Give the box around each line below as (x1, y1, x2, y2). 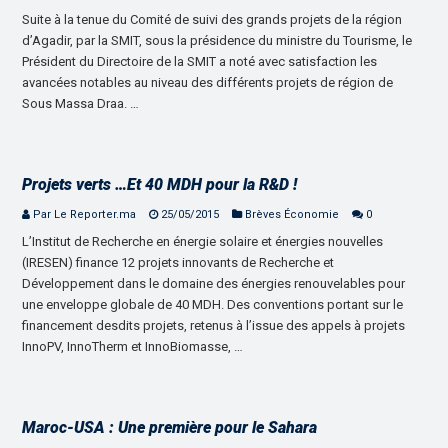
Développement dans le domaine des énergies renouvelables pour (22, 275, 406, 291)
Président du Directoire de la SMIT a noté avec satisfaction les (22, 53, 378, 69)
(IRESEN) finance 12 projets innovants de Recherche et (22, 254, 335, 270)
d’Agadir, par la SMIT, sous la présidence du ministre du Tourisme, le (22, 32, 413, 48)
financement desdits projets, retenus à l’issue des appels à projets (22, 317, 406, 333)
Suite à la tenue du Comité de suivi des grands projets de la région (22, 11, 403, 27)
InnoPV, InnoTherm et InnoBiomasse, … (22, 338, 244, 354)
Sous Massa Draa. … (22, 95, 140, 111)
